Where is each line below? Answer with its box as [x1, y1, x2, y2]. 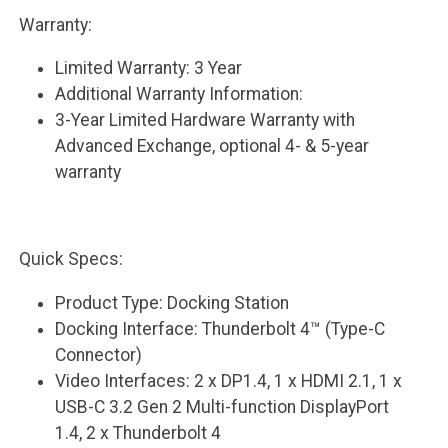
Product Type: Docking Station [55, 293, 290, 314]
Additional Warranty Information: [55, 84, 304, 105]
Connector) [55, 345, 143, 366]
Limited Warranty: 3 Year [55, 58, 243, 79]
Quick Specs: [18, 249, 123, 270]
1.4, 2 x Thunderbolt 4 [55, 423, 222, 444]
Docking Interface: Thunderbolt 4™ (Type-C [55, 319, 386, 340]
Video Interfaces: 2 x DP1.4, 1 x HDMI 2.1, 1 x [55, 371, 403, 392]
